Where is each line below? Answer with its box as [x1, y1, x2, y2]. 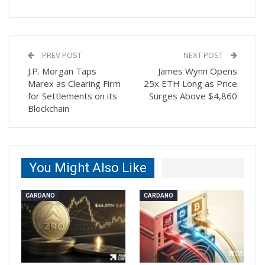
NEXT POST [183, 50, 225, 61]
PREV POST [40, 50, 82, 61]
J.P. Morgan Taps [28, 65, 96, 77]
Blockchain [28, 102, 69, 115]
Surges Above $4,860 [149, 90, 237, 102]
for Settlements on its [28, 90, 117, 102]
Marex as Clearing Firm [28, 77, 121, 90]
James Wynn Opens [158, 65, 237, 77]
